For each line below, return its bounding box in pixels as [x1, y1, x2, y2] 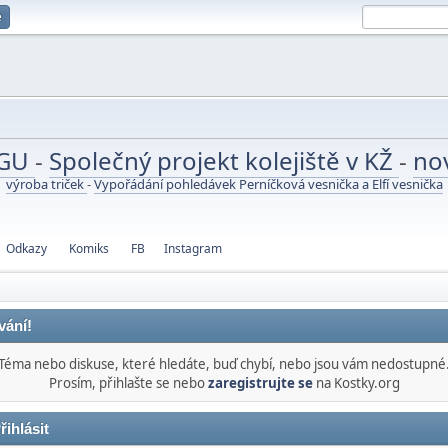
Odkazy [6, 240, 47, 257]
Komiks [69, 240, 109, 257]
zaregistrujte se [207, 374, 313, 392]
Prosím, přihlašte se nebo [48, 374, 208, 392]
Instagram [164, 240, 222, 257]
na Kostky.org [312, 374, 400, 392]
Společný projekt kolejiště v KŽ [48, 144, 399, 177]
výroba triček [5, 175, 87, 193]
